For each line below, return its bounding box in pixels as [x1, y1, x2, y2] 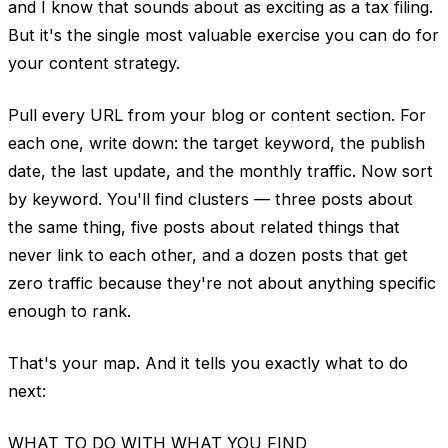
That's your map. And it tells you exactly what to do [8, 352, 408, 373]
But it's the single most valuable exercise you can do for [8, 24, 439, 45]
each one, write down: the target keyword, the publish [8, 132, 425, 153]
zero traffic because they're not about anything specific [8, 272, 436, 293]
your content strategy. [8, 52, 180, 73]
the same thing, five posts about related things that [8, 216, 400, 237]
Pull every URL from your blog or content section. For [8, 104, 426, 125]
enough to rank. [8, 300, 131, 321]
